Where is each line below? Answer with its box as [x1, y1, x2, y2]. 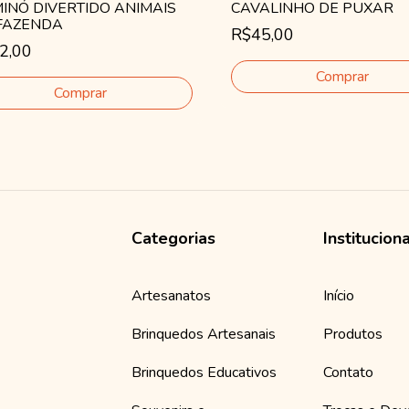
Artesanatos [131, 286, 211, 307]
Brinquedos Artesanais [131, 324, 276, 345]
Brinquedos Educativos [131, 362, 277, 383]
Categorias [131, 227, 215, 250]
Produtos [323, 324, 383, 345]
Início [323, 286, 354, 307]
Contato [323, 362, 373, 383]
